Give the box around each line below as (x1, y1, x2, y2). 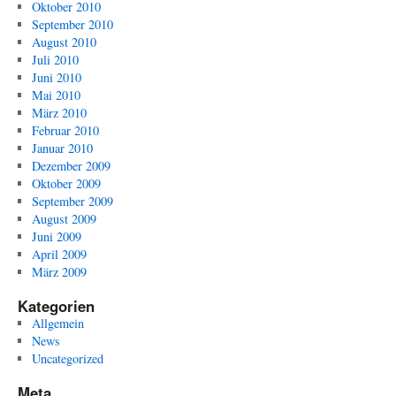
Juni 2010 (31, 69, 81, 86)
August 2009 (31, 210, 96, 227)
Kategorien (18, 295, 95, 316)
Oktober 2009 (31, 175, 101, 192)
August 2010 (31, 34, 96, 50)
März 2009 (31, 263, 87, 280)
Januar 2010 (31, 140, 93, 156)
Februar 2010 (31, 122, 99, 139)
